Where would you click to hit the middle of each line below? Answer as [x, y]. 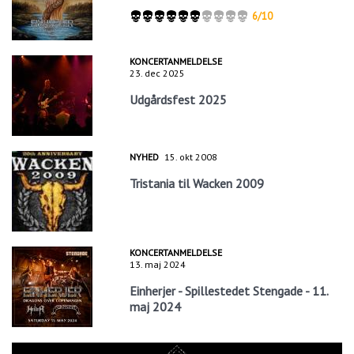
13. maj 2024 [158, 265]
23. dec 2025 [158, 73]
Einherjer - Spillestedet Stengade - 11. [229, 291]
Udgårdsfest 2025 [179, 100]
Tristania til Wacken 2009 [197, 184]
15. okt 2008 [191, 157]
